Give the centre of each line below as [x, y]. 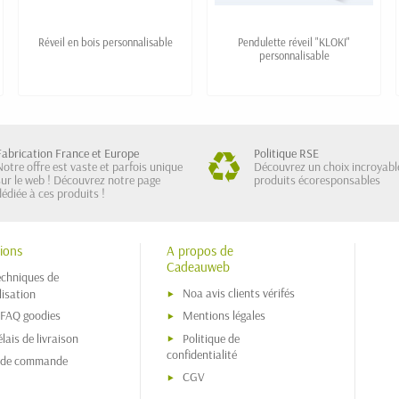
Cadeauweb [198, 267]
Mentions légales [224, 316]
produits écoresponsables [317, 180]
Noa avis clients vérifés [238, 293]
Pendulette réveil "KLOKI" [294, 42]
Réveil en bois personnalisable [105, 42]
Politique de [211, 338]
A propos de [199, 251]
